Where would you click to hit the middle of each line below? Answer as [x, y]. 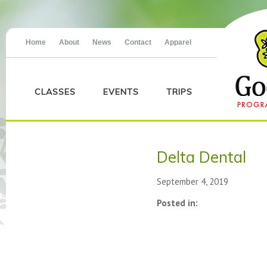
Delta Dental [201, 157]
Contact [138, 42]
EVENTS [121, 92]
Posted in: [177, 203]
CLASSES [55, 92]
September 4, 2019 [193, 181]
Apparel [178, 42]
